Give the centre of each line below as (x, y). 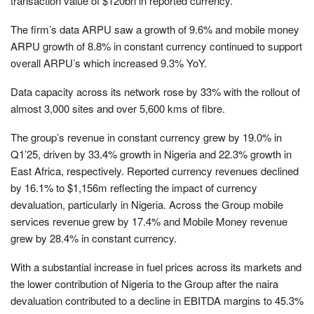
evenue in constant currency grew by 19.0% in (176, 137)
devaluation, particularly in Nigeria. (90, 204)
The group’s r (41, 137)
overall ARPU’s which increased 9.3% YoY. (109, 62)
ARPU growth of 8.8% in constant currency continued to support (156, 46)
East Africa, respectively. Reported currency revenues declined (155, 170)
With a (25, 266)
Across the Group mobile (226, 204)
